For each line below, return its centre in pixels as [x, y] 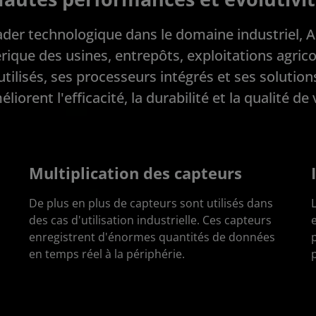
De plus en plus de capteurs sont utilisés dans [151, 203]
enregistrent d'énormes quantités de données [152, 237]
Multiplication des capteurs [136, 173]
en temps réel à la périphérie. [107, 254]
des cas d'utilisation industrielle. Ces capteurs [151, 220]
